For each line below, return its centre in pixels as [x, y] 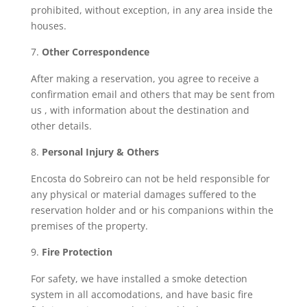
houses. [48, 26]
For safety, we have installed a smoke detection [139, 279]
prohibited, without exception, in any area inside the [151, 10]
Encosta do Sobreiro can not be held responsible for [150, 179]
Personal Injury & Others [100, 152]
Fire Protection [77, 252]
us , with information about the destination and [140, 110]
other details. [61, 126]
